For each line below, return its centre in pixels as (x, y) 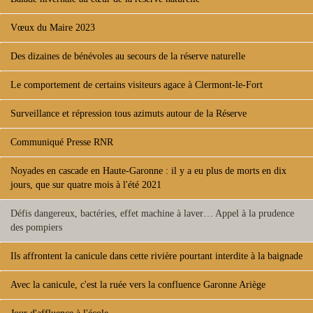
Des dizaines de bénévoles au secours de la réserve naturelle (128, 56)
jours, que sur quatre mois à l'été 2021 (86, 185)
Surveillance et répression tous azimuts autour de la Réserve (129, 114)
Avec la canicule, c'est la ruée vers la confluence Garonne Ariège (138, 285)
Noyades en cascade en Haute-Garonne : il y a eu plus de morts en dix (148, 171)
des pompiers (36, 227)
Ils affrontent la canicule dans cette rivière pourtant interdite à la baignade (156, 256)
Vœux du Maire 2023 (53, 28)
